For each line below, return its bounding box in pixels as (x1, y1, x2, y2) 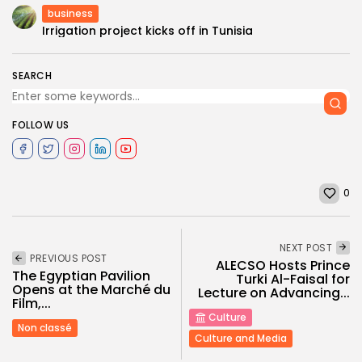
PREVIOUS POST (30, 250, 107, 265)
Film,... (12, 293, 51, 313)
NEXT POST (279, 240, 332, 255)
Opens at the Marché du (12, 280, 170, 299)
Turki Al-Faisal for (236, 269, 350, 288)
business (48, 6, 93, 20)
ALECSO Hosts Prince (216, 255, 350, 275)
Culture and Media (195, 330, 287, 345)
